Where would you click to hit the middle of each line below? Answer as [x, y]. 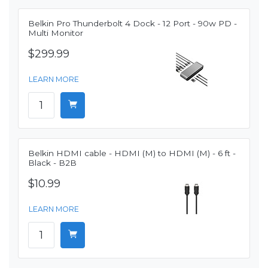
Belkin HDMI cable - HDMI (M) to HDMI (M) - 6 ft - [132, 153]
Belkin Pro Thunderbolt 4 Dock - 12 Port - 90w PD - [133, 24]
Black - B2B [52, 163]
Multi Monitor [56, 33]
